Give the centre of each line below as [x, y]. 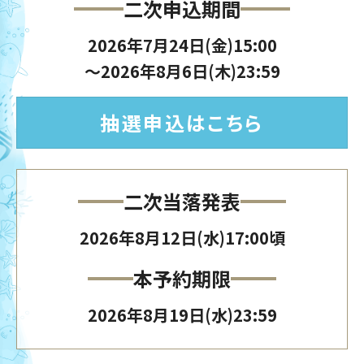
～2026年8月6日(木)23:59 [182, 71]
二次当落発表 [182, 201]
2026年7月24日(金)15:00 [182, 45]
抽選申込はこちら [182, 122]
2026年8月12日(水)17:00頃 [182, 237]
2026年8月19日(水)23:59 [182, 314]
